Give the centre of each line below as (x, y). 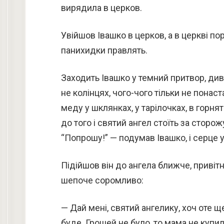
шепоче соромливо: (102, 180)
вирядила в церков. (101, 8)
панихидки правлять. (104, 50)
